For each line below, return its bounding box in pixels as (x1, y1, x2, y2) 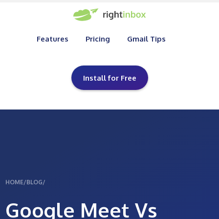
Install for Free (83, 73, 136, 83)
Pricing (85, 34, 110, 44)
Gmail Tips (127, 34, 166, 44)
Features (36, 34, 68, 44)
